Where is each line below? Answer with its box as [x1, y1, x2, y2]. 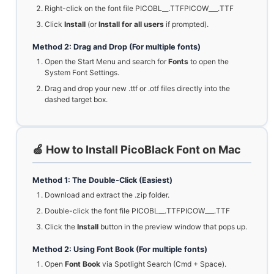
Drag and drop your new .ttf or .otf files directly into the [45, 84, 230, 94]
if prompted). [164, 20, 209, 29]
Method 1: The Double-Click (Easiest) [32, 176, 172, 185]
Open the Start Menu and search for [45, 57, 168, 67]
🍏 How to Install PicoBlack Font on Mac [32, 143, 241, 157]
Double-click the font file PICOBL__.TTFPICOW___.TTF [45, 206, 230, 216]
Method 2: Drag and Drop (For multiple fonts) [32, 42, 201, 52]
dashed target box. [45, 95, 108, 105]
